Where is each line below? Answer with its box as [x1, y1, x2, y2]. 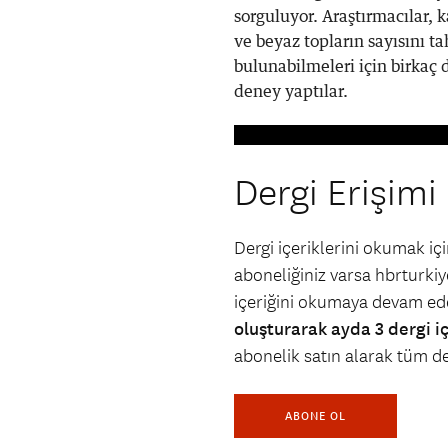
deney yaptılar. [234, 84, 348, 101]
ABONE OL [285, 408, 346, 424]
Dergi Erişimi [234, 171, 437, 217]
